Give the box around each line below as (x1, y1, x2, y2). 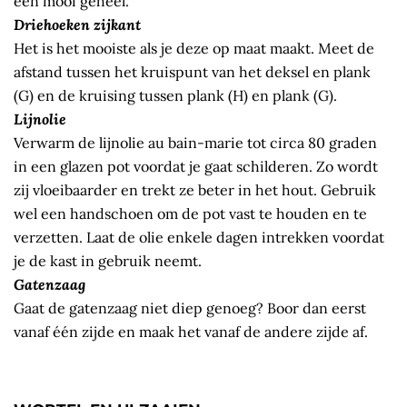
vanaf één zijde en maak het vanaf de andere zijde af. (14, 323, 368, 342)
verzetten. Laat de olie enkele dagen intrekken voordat (14, 228, 384, 247)
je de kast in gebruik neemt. (14, 252, 202, 271)
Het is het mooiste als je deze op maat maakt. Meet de (14, 39, 374, 58)
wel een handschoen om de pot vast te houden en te (14, 204, 367, 223)
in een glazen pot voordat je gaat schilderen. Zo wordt (14, 157, 378, 176)
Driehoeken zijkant (14, 15, 141, 35)
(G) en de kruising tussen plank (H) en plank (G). (14, 86, 337, 105)
